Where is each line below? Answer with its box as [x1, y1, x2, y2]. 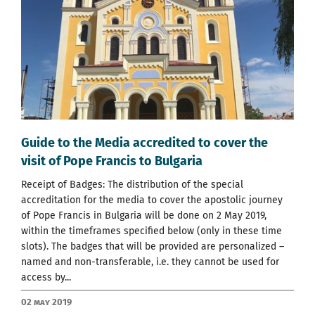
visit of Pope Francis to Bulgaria [21, 153, 202, 169]
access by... [21, 271, 71, 284]
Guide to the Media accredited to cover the [21, 135, 268, 151]
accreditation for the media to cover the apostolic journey [21, 194, 283, 207]
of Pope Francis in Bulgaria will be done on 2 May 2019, [21, 210, 266, 222]
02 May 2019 [21, 297, 72, 308]
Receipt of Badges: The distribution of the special [21, 179, 243, 191]
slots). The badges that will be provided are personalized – [21, 240, 284, 253]
